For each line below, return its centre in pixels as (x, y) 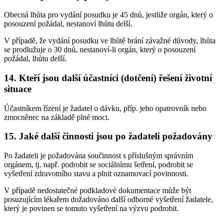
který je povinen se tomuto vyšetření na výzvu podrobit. (91, 209)
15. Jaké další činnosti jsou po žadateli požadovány (108, 136)
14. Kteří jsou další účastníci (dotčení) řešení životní (108, 78)
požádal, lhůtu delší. (35, 59)
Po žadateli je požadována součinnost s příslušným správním (99, 156)
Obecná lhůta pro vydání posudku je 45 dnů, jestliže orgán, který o (109, 15)
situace (18, 89)
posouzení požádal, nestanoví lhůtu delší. (68, 24)
